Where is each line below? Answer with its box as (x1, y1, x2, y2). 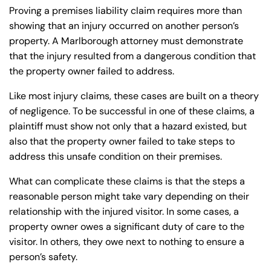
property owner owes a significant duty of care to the (9, 220, 244, 233)
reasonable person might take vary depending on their (9, 189, 249, 203)
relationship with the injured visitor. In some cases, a (9, 204, 239, 218)
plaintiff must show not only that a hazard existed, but (9, 119, 247, 132)
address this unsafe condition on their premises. (9, 149, 222, 163)
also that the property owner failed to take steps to (9, 134, 235, 148)
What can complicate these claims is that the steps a (9, 174, 245, 188)
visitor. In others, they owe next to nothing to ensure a (9, 235, 244, 248)
